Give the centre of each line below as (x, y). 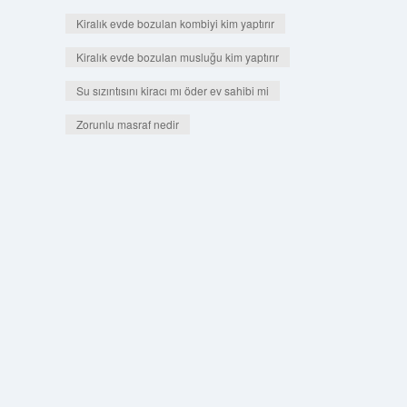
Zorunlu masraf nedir (127, 124)
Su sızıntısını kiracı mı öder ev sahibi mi (172, 90)
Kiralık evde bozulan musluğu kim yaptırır (177, 57)
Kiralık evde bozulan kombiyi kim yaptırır (175, 23)
